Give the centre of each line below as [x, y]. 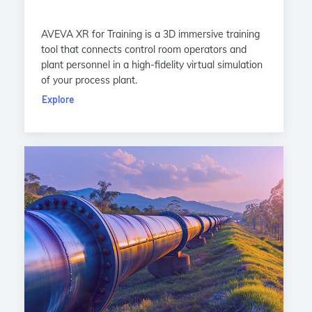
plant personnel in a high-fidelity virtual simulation [152, 64]
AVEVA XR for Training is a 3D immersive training [150, 34]
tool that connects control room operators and [144, 49]
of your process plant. [89, 80]
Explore [58, 99]
